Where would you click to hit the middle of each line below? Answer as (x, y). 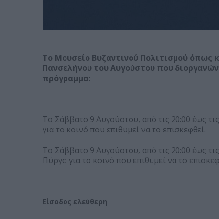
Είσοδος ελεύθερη (75, 202)
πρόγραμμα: (66, 78)
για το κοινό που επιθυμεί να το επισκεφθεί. (124, 130)
